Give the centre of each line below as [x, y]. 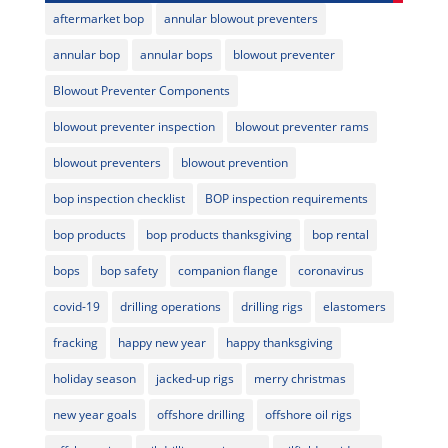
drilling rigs [271, 307]
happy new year [161, 343]
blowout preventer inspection [133, 127]
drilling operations [170, 307]
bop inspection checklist [118, 199]
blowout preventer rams [301, 127]
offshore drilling [200, 415]
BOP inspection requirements [286, 199]
